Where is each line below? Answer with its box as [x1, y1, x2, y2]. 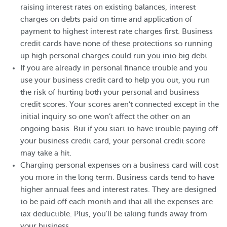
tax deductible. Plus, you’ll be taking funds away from [20, 210, 207, 218]
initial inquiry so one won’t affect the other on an [20, 112, 191, 121]
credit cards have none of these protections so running [20, 40, 212, 48]
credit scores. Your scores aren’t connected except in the [20, 100, 219, 108]
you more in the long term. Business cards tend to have [20, 173, 214, 181]
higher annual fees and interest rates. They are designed [20, 185, 216, 194]
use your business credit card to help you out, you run [20, 76, 210, 84]
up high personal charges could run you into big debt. [20, 52, 209, 60]
